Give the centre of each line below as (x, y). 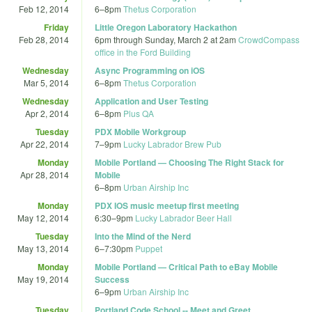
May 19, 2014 (43, 279)
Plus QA (139, 113)
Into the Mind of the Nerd (143, 236)
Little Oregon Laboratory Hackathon (166, 27)
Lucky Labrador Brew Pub (172, 143)
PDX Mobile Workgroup (140, 131)
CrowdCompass (269, 39)
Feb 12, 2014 (44, 8)
